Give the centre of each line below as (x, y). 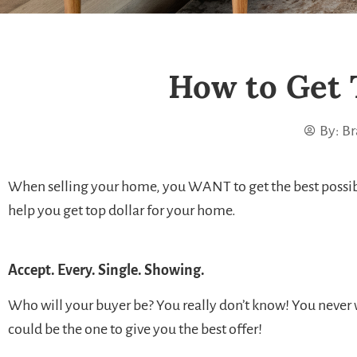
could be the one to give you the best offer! (135, 330)
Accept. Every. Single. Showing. (106, 270)
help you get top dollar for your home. (122, 211)
